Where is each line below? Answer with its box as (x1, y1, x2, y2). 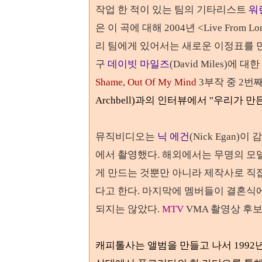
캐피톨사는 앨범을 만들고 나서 (95, 240, 234, 251)
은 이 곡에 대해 (95, 22, 164, 33)
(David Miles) (170, 58, 227, 70)
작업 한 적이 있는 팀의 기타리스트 (95, 4, 249, 15)
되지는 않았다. (95, 204, 162, 215)
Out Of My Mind (127, 77, 196, 88)
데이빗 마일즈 (108, 58, 170, 70)
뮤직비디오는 (95, 131, 157, 142)
